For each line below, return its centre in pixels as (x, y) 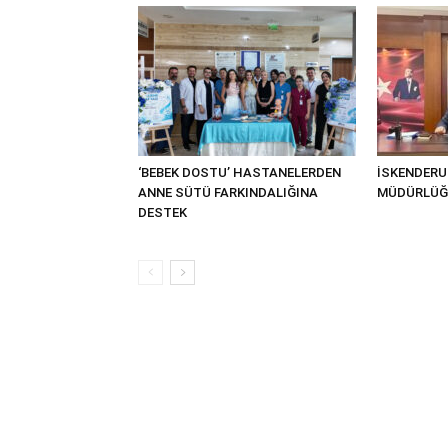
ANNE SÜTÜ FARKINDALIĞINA (228, 192)
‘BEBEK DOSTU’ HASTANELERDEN (239, 172)
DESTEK (162, 212)
